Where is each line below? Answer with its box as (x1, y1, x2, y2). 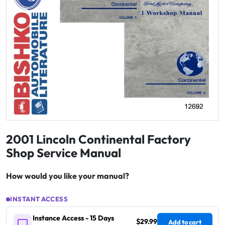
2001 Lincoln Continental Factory (6, 132, 191, 147)
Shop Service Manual (6, 145, 121, 161)
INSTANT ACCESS (10, 195, 68, 203)
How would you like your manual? (6, 171, 129, 181)
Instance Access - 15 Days (33, 213, 114, 223)
